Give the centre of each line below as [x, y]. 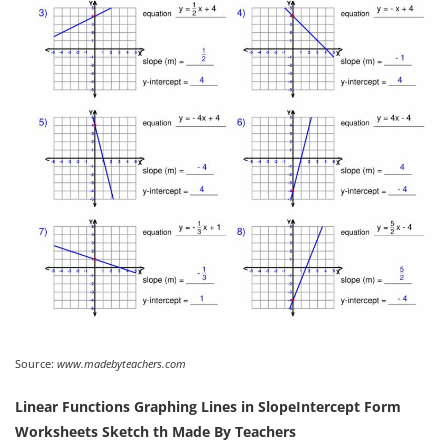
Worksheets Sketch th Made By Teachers [155, 431]
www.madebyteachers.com [121, 363]
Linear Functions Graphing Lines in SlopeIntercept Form [208, 406]
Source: [36, 363]
